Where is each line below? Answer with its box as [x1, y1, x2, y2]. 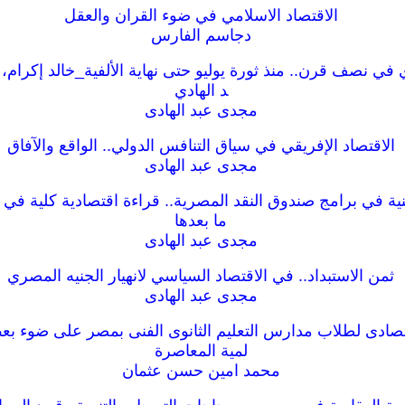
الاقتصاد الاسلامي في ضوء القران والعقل [63, 6, 338, 24]
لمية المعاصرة [154, 342, 248, 360]
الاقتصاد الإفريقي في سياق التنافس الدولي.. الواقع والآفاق [6, 137, 395, 155]
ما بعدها [174, 212, 227, 230]
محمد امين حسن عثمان [121, 362, 280, 380]
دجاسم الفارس [150, 26, 251, 44]
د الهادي [174, 81, 228, 99]
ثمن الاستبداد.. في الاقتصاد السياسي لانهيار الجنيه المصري [7, 267, 394, 285]
